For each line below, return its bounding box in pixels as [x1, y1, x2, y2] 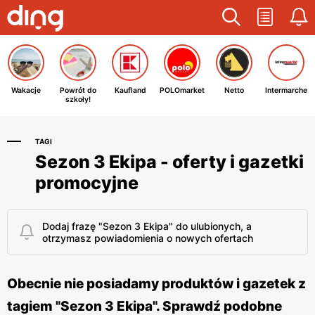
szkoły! [65, 95, 91, 104]
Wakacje [11, 86, 41, 95]
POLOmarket [160, 86, 205, 95]
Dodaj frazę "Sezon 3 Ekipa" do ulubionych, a [42, 220, 252, 232]
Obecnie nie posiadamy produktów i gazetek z [7, 276, 306, 292]
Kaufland [114, 86, 146, 95]
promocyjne [35, 172, 139, 193]
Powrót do [60, 86, 96, 95]
